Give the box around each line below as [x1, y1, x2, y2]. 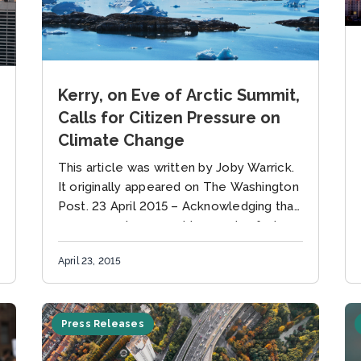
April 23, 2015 [57, 255, 121, 267]
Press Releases [60, 317, 144, 330]
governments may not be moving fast [57, 218, 279, 233]
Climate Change [57, 130, 185, 150]
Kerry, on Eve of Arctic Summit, [57, 85, 300, 105]
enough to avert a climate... [57, 237, 219, 252]
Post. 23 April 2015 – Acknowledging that [57, 198, 299, 214]
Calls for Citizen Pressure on [57, 107, 280, 127]
